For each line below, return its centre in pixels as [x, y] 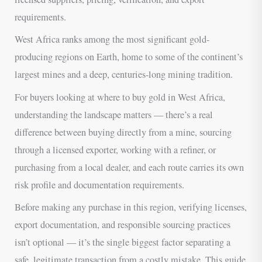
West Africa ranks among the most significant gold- [112, 39]
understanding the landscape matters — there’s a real [114, 114]
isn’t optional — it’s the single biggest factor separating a [123, 242]
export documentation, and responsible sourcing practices [123, 224]
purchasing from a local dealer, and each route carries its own [130, 167]
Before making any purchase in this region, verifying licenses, [131, 207]
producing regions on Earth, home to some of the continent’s [129, 57]
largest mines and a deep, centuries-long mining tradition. [124, 75]
